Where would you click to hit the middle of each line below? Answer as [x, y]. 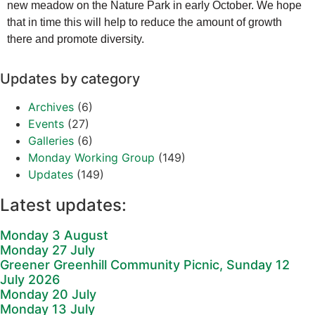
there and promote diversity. [76, 39]
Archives [51, 107]
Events [46, 124]
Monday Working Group [91, 158]
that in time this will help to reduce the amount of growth [144, 22]
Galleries [51, 141]
